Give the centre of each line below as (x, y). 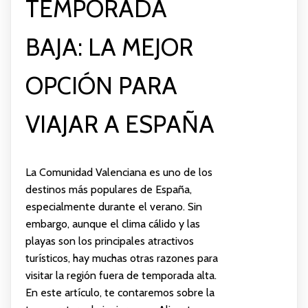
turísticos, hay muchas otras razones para (121, 258)
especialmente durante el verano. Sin (113, 206)
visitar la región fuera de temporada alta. (121, 275)
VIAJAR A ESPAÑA (120, 124)
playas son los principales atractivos (109, 241)
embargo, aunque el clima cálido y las (112, 223)
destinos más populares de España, (108, 189)
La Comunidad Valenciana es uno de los (119, 172)
